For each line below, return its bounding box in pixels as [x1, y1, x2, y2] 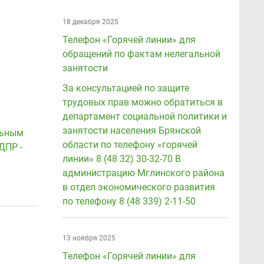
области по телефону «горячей [62, 139, 197, 150]
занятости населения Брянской [62, 125, 201, 136]
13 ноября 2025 [62, 234, 115, 242]
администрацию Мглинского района [62, 167, 225, 179]
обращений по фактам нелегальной [62, 48, 220, 60]
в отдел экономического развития [62, 181, 215, 193]
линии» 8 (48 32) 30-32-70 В [62, 153, 181, 164]
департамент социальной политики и [62, 111, 227, 122]
